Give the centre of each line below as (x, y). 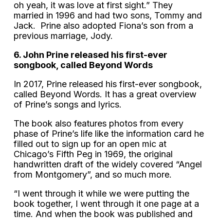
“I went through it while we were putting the (101, 193)
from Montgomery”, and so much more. (93, 174)
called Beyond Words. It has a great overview (105, 94)
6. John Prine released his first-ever (91, 54)
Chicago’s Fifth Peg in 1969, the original (93, 154)
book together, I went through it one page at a (106, 203)
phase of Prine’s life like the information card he (109, 133)
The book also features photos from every (99, 123)
